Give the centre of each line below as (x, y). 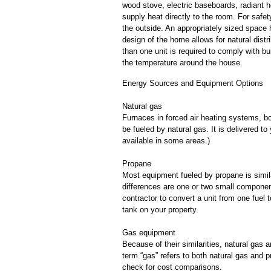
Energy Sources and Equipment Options (193, 83)
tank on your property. (160, 210)
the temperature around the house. (182, 63)
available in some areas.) (166, 141)
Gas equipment (149, 233)
